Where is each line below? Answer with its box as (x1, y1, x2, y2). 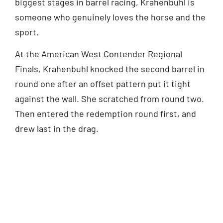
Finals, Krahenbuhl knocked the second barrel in (15, 63, 205, 74)
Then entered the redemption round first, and (15, 108, 196, 119)
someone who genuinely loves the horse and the (15, 11, 206, 22)
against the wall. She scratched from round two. (15, 93, 204, 104)
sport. (15, 26, 39, 37)
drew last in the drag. (15, 122, 99, 134)
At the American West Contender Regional (15, 48, 182, 59)
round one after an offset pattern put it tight (15, 78, 191, 89)
